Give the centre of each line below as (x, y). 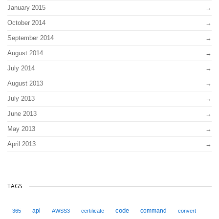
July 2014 (21, 68)
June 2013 (22, 113)
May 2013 (21, 129)
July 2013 (21, 98)
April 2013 (22, 144)
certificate (93, 210)
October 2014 (26, 22)
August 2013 (25, 83)
